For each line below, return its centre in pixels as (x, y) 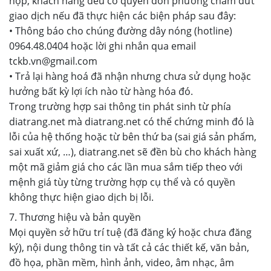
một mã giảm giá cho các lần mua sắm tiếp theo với (126, 167)
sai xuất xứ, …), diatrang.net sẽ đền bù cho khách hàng (133, 152)
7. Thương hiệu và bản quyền (75, 217)
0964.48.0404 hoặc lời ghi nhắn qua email (103, 46)
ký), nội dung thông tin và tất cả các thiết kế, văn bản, (129, 247)
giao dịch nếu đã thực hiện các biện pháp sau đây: (122, 16)
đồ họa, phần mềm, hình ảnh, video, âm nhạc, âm (122, 263)
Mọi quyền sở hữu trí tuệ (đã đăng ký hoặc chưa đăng (130, 232)
